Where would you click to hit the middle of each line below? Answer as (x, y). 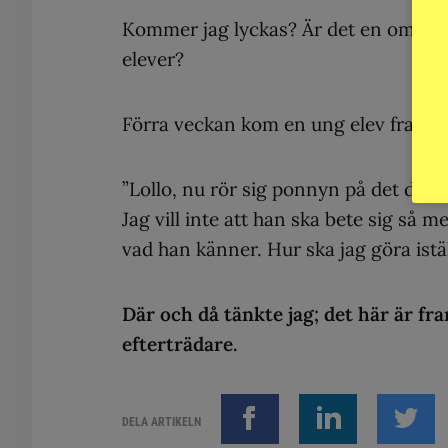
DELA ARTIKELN (161, 421)
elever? (153, 58)
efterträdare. (180, 343)
